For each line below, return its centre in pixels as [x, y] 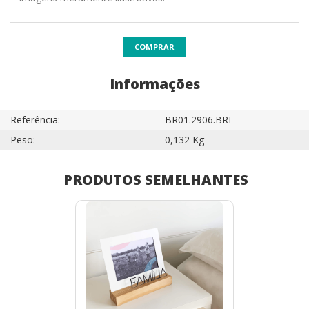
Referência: [35, 120]
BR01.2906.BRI [198, 120]
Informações [154, 84]
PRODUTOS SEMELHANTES [156, 180]
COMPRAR [154, 47]
